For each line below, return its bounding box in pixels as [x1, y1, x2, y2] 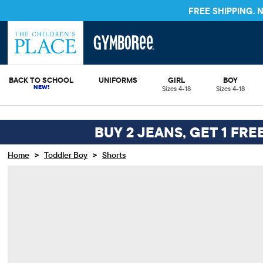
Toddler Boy [44, 150, 87, 160]
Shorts [102, 150, 126, 160]
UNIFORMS [98, 75, 137, 85]
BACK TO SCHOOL [9, 75, 73, 85]
